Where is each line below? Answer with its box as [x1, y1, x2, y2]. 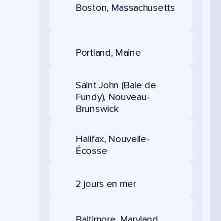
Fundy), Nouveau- [75, 91, 150, 103]
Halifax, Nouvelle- [75, 133, 150, 145]
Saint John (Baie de [75, 79, 156, 91]
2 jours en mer [75, 178, 136, 190]
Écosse [75, 145, 108, 157]
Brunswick [75, 103, 119, 115]
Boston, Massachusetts [75, 2, 175, 14]
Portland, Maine [75, 46, 141, 59]
